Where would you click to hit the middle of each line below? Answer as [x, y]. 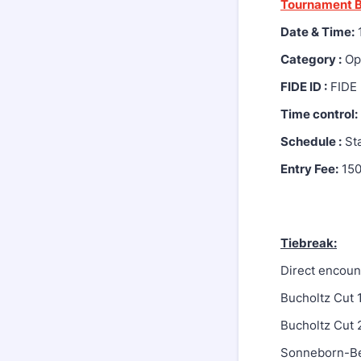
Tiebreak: [309, 243]
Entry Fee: [309, 169]
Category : [311, 59]
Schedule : [311, 141]
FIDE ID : [304, 87]
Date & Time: [317, 32]
